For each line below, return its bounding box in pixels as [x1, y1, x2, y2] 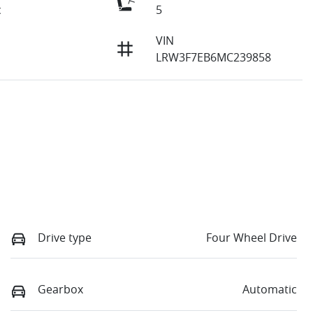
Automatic [242, 282, 297, 298]
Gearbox [38, 282, 83, 298]
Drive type [38, 230, 92, 246]
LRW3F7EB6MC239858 [155, 50, 271, 66]
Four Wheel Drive [206, 230, 297, 246]
